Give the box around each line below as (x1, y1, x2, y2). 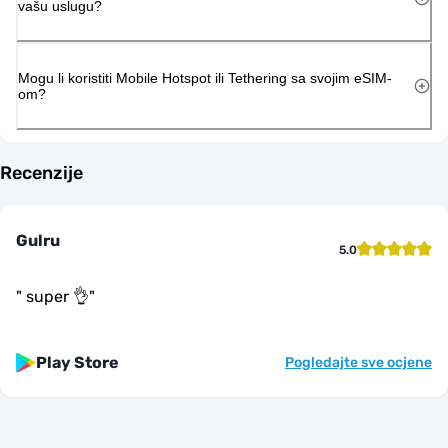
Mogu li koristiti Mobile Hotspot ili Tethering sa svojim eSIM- (18, 69, 392, 86)
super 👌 (22, 286, 89, 306)
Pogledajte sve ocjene (285, 353, 432, 371)
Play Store (36, 352, 119, 372)
